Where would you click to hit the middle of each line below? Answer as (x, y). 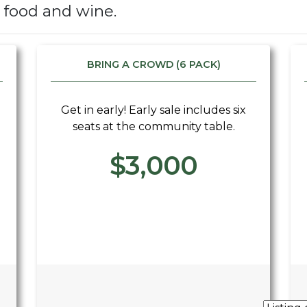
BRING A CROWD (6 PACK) (153, 64)
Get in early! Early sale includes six (153, 110)
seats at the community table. (153, 126)
